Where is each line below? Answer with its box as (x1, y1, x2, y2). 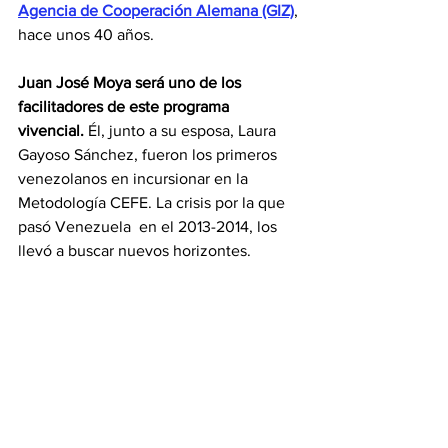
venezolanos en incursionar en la (18, 169, 252, 187)
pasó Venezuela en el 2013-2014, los (18, 217, 281, 235)
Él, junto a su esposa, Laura (84, 121, 280, 139)
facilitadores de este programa (18, 97, 233, 115)
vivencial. (18, 121, 84, 139)
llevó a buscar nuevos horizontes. (18, 241, 251, 259)
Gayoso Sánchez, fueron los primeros (18, 145, 281, 163)
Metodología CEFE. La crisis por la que (18, 193, 289, 211)
